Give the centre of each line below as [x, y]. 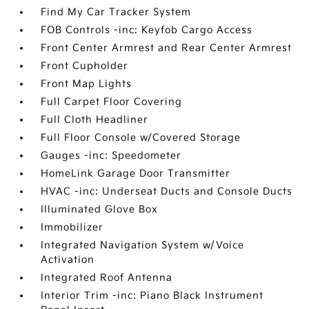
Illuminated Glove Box [100, 209]
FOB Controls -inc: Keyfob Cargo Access [147, 30]
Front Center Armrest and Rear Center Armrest [167, 48]
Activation [68, 260]
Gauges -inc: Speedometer [111, 156]
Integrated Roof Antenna [107, 278]
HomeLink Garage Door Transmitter [136, 173]
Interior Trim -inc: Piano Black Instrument [152, 296]
